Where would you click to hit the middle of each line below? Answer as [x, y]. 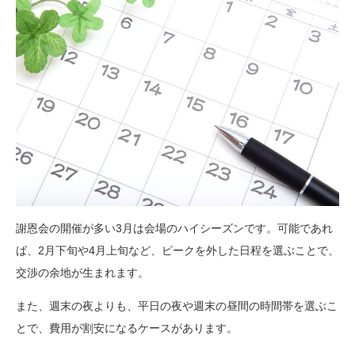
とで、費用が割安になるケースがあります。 [127, 328]
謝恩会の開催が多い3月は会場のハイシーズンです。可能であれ [174, 229]
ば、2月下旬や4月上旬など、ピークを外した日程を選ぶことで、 [177, 251]
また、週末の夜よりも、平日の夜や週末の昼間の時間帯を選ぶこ [177, 306]
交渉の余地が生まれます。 [82, 273]
